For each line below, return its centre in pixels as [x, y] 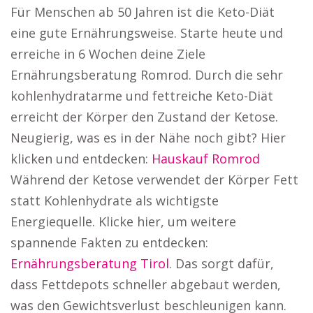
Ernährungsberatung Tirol [90, 263]
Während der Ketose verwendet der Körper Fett [154, 180]
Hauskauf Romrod [206, 159]
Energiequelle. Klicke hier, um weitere [123, 221]
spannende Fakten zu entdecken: [109, 242]
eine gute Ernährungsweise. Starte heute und [147, 33]
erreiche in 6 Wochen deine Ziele [108, 54]
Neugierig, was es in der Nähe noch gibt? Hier [148, 138]
